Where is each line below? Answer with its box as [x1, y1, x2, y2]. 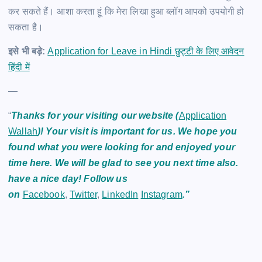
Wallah [8, 126, 37, 136]
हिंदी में [8, 62, 30, 73]
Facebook [22, 189, 65, 199]
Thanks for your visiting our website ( [11, 110, 179, 120]
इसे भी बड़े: [8, 46, 46, 57]
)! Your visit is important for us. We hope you [37, 126, 237, 136]
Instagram [140, 189, 182, 199]
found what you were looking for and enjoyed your [8, 142, 235, 152]
